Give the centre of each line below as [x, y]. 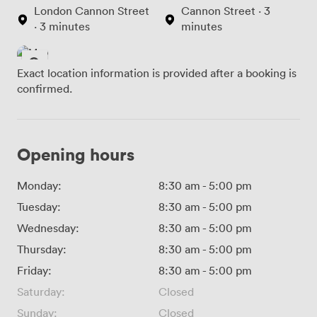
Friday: [34, 271]
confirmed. [45, 89]
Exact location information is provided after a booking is [157, 73]
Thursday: [42, 249]
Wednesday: [48, 228]
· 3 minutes [62, 27]
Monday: [39, 186]
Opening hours [76, 154]
